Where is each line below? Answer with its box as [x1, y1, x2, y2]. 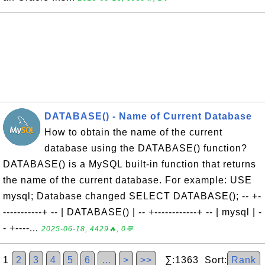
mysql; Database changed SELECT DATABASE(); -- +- [3, 191, 261, 201]
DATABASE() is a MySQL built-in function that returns [3, 159, 256, 169]
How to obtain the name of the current [44, 127, 222, 137]
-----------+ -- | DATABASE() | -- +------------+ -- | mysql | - [3, 207, 262, 217]
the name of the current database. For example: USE [3, 175, 252, 185]
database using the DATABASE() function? [44, 143, 247, 153]
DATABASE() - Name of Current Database [44, 111, 252, 121]
